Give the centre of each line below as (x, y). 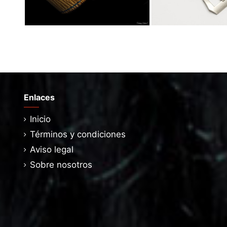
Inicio (40, 119)
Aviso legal (52, 150)
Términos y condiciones (78, 135)
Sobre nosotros (61, 164)
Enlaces (39, 98)
